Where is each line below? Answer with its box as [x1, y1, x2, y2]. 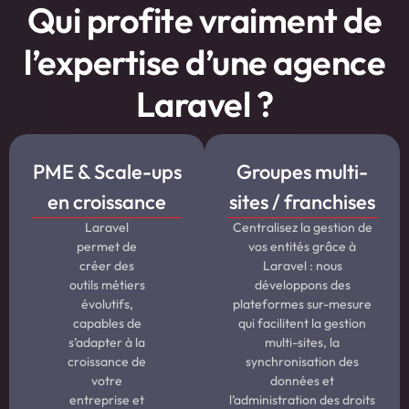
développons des [254, 277, 351, 294]
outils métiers [68, 277, 145, 294]
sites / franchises [229, 189, 375, 215]
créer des [79, 257, 134, 275]
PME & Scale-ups [32, 159, 182, 185]
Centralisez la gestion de [232, 219, 372, 236]
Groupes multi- [236, 159, 368, 185]
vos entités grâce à [248, 238, 356, 256]
